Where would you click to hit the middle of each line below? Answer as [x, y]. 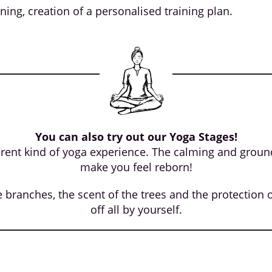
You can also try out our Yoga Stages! [136, 137]
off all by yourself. [136, 209]
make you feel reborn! [136, 167]
